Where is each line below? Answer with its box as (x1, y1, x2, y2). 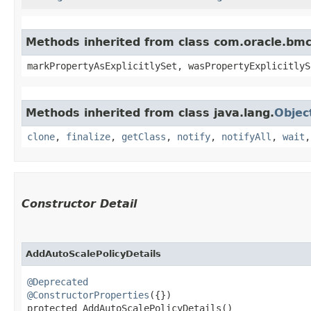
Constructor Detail (22, 196, 137, 210)
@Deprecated (27, 276, 88, 287)
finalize (66, 131, 110, 142)
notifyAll (221, 131, 271, 142)
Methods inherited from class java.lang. (26, 106, 274, 119)
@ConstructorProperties (27, 289, 149, 301)
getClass (121, 131, 166, 142)
